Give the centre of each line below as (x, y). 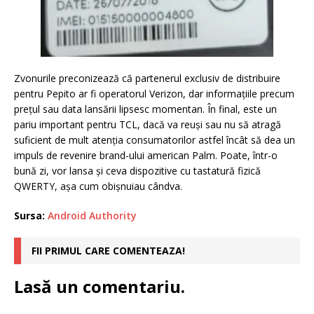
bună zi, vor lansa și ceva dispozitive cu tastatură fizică (137, 170)
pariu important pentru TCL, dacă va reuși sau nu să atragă (148, 124)
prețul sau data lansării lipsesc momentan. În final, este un (145, 109)
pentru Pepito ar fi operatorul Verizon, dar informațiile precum (154, 93)
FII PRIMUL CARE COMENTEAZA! (108, 250)
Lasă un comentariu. (100, 286)
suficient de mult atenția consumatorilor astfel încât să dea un (155, 139)
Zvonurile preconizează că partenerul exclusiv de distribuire (147, 78)
